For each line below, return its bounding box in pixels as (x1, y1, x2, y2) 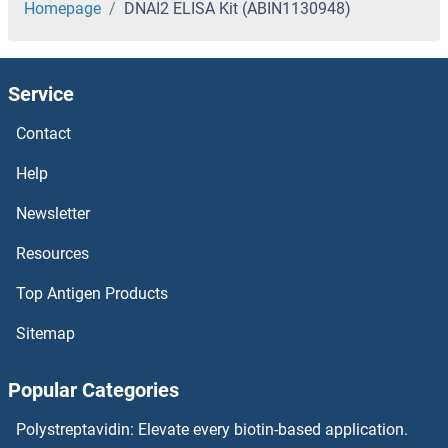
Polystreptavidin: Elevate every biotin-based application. (16, 420, 408, 440)
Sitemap (16, 324, 75, 344)
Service (8, 82, 74, 107)
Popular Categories (8, 378, 179, 403)
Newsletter (16, 204, 90, 224)
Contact (16, 124, 71, 144)
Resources (16, 244, 89, 264)
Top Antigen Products (16, 284, 168, 304)
